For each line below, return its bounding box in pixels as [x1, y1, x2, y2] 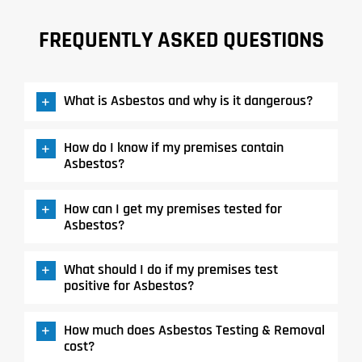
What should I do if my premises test [63, 259, 278, 279]
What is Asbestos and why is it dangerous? [63, 91, 313, 111]
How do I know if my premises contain [63, 138, 284, 158]
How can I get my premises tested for [63, 199, 282, 218]
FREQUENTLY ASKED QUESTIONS [38, 26, 324, 56]
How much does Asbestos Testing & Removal [63, 321, 325, 340]
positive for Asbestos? [63, 276, 194, 295]
